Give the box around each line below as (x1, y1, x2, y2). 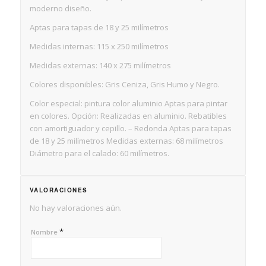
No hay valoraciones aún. (29, 202, 122, 213)
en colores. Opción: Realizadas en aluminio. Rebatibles (29, 110, 227, 121)
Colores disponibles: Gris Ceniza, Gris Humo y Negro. (29, 78, 220, 90)
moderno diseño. (29, 2, 91, 14)
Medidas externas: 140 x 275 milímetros (29, 59, 171, 71)
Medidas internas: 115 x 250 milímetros (29, 40, 169, 52)
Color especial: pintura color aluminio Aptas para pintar (29, 97, 227, 109)
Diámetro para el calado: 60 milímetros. (29, 147, 169, 159)
